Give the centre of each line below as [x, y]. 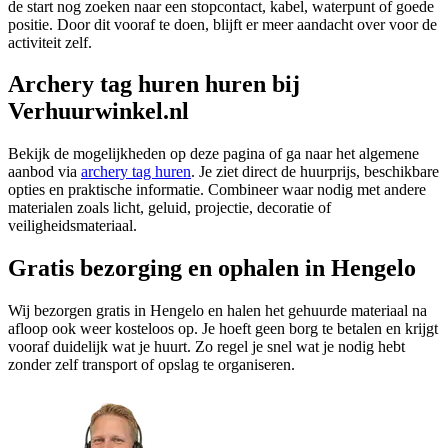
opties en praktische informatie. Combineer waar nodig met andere [217, 190]
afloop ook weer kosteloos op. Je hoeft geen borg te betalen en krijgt [223, 329]
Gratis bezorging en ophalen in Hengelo [212, 268]
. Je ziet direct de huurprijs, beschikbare [315, 172]
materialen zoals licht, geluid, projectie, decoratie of [169, 208]
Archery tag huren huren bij [154, 84]
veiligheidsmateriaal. [72, 226]
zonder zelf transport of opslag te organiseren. [151, 365]
